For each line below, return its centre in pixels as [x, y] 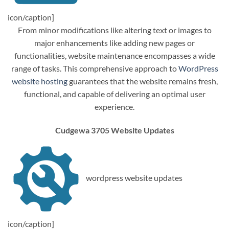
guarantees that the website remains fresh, [142, 81]
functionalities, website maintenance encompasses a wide [114, 56]
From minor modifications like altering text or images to [114, 30]
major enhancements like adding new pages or [114, 43]
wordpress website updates [133, 178]
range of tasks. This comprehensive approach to [95, 68]
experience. [114, 107]
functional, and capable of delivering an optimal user [114, 94]
